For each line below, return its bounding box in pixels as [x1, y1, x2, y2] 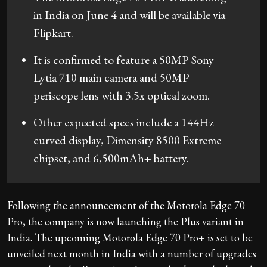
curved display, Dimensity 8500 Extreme [33, 132, 221, 148]
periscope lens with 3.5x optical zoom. [33, 87, 210, 103]
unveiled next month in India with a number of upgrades [7, 246, 256, 260]
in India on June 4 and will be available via [33, 7, 225, 23]
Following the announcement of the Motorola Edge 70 [7, 198, 245, 212]
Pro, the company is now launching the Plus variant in [7, 214, 244, 228]
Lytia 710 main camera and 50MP [33, 69, 190, 85]
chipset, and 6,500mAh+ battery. [33, 150, 189, 166]
